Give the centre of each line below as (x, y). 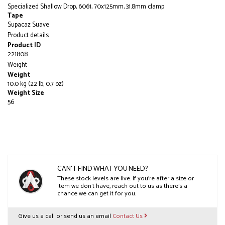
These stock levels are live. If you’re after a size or (126, 179)
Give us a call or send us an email (65, 216)
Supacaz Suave (28, 25)
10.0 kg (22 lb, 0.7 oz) (36, 84)
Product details (28, 35)
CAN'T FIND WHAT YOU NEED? (102, 168)
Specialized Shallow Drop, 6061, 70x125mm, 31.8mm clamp (86, 7)
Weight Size (26, 93)
